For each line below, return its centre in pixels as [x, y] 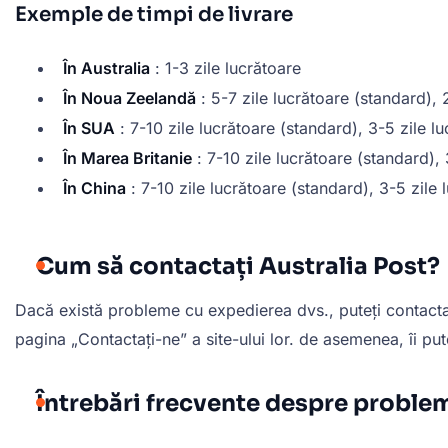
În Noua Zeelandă [129, 98]
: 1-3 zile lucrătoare [225, 68]
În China [94, 188]
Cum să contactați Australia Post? [238, 266]
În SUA [89, 128]
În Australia [106, 68]
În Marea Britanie [127, 158]
